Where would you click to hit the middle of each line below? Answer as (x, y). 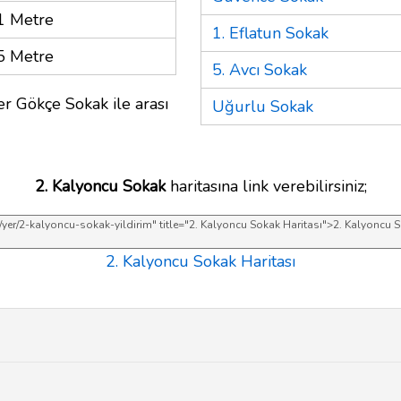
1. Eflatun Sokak (270, 33)
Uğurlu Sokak (263, 106)
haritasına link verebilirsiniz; (266, 186)
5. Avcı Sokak (260, 69)
